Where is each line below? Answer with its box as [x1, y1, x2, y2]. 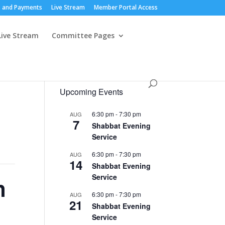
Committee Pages [52, 31, 115, 40]
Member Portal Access [93, 3, 158, 12]
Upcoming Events [60, 86, 124, 97]
